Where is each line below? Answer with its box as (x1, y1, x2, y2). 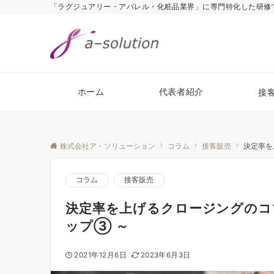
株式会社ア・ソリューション (60, 142, 155, 150)
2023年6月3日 (140, 251, 191, 259)
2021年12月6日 (74, 251, 127, 259)
